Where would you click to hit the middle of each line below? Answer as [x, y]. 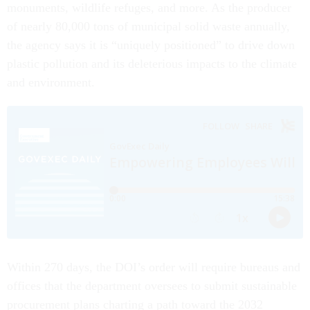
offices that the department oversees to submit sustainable [152, 286]
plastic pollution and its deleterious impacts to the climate [152, 64]
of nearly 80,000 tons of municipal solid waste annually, [148, 27]
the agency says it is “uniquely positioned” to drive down [151, 45]
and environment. [51, 83]
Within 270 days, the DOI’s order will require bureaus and [154, 267]
